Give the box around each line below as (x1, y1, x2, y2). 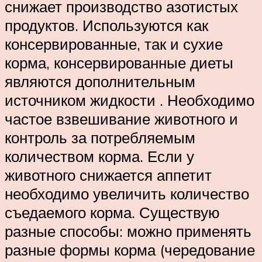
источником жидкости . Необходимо (5, 90, 254, 109)
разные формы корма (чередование (5, 240, 255, 259)
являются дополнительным (5, 71, 195, 91)
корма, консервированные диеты (5, 53, 233, 72)
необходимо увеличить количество (5, 184, 249, 203)
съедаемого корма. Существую (5, 202, 220, 222)
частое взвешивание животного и (5, 109, 238, 128)
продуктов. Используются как (5, 15, 208, 35)
